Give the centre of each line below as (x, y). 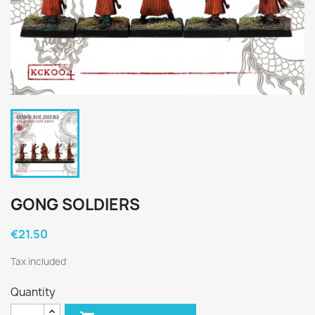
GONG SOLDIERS (75, 205)
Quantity (33, 292)
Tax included (38, 262)
